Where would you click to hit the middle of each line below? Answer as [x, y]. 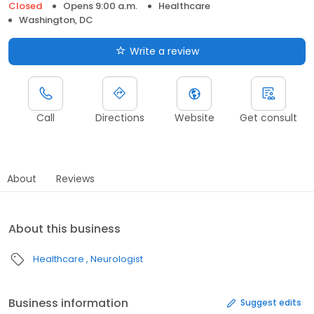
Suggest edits [271, 303]
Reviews [75, 178]
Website [194, 117]
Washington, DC [56, 20]
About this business [64, 228]
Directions [120, 117]
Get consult [268, 117]
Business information [68, 303]
